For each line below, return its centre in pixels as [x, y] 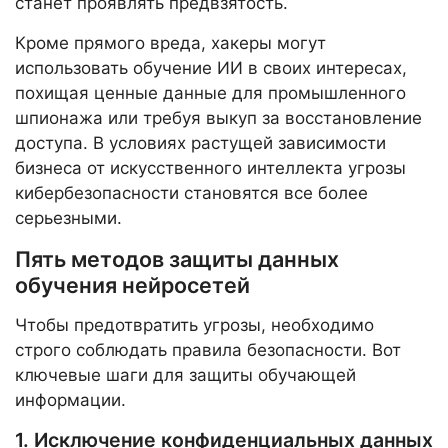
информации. [70, 399]
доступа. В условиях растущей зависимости [200, 142]
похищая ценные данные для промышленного [210, 92]
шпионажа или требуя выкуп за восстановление [218, 117]
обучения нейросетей [132, 284]
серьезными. [68, 217]
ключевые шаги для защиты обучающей [185, 374]
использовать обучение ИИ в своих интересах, [211, 67]
